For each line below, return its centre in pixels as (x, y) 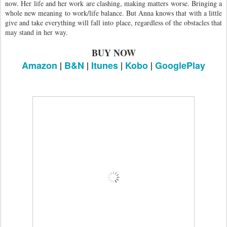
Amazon (40, 65)
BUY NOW (113, 52)
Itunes (105, 65)
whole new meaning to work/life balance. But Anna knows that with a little (113, 13)
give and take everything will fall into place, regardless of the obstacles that (113, 22)
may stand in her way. (36, 32)
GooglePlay (180, 65)
